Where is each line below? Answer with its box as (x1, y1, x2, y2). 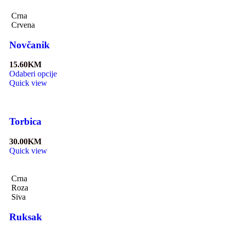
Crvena (11, 20, 35, 29)
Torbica (9, 116, 42, 127)
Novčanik (9, 39, 50, 50)
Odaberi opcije (9, 69, 57, 79)
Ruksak (9, 211, 42, 222)
